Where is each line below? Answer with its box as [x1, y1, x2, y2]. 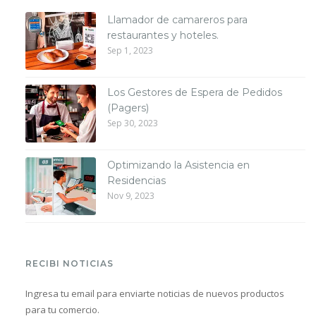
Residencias [107, 174, 166, 187]
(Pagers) [107, 101, 150, 114]
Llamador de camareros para [107, 13, 248, 26]
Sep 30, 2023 [107, 116, 159, 129]
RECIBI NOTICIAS [25, 257, 114, 269]
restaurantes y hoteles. [107, 28, 219, 42]
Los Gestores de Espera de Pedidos [107, 85, 283, 99]
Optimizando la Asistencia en [107, 158, 250, 171]
